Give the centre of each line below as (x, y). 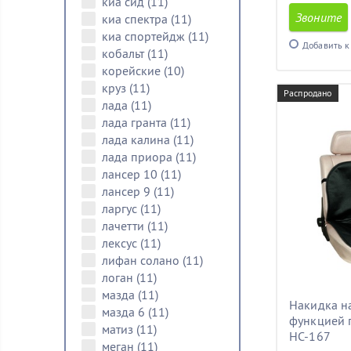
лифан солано (142, 260)
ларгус (121, 208)
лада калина (138, 139)
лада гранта (136, 122)
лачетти (125, 226)
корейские (133, 71)
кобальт (125, 53)
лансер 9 (128, 191)
